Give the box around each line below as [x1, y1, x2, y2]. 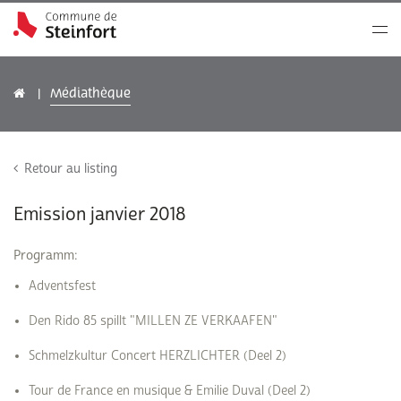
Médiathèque [50, 86, 131, 101]
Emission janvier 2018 [13, 203, 186, 226]
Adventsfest [29, 278, 96, 294]
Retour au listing [24, 161, 117, 176]
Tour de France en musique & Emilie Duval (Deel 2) [29, 383, 311, 398]
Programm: [13, 248, 78, 263]
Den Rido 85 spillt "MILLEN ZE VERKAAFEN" [29, 313, 277, 328]
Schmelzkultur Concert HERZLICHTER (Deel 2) [29, 348, 286, 363]
